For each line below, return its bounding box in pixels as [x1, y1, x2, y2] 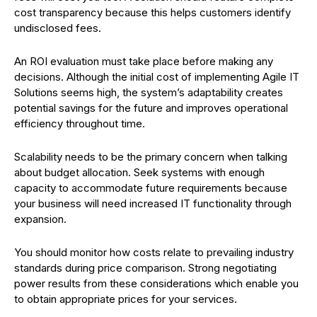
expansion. [14, 212, 67, 226]
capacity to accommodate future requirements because [14, 181, 287, 195]
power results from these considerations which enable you [14, 277, 299, 290]
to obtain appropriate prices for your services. [14, 292, 237, 306]
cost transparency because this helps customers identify [14, 6, 291, 19]
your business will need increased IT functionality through [14, 197, 292, 210]
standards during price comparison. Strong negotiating [14, 261, 277, 275]
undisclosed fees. [14, 21, 101, 35]
